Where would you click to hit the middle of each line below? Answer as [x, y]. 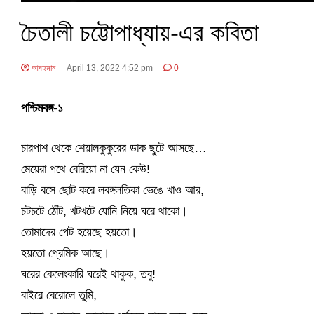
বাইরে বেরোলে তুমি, [59, 295]
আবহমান [42, 68]
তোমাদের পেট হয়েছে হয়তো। [79, 232]
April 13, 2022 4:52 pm [109, 68]
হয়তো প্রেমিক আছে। [66, 253]
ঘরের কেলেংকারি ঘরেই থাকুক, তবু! [88, 274]
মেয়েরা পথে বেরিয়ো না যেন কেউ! [86, 169]
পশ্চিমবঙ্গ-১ [42, 108]
